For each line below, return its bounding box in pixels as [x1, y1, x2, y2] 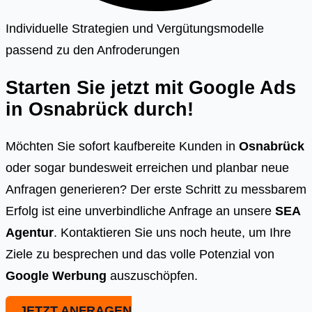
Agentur [6, 225, 54, 240]
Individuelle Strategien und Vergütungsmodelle [6, 20, 264, 36]
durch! [128, 97, 194, 120]
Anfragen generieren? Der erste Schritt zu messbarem [6, 182, 306, 197]
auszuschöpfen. [107, 268, 198, 283]
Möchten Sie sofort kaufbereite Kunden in [6, 139, 239, 154]
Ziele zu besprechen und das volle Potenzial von [6, 247, 274, 262]
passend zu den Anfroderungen [6, 42, 180, 57]
